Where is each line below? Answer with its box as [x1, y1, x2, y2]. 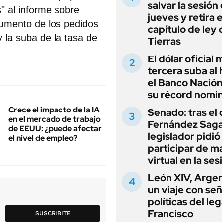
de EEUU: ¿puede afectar [8, 123, 102, 134]
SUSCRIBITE [35, 210, 71, 217]
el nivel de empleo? [8, 133, 77, 143]
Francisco [148, 207, 193, 220]
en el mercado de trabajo [8, 114, 101, 124]
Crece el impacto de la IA [8, 105, 100, 115]
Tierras [148, 35, 181, 48]
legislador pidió [148, 130, 220, 143]
